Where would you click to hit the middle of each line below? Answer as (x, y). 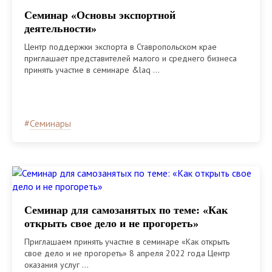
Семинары (50, 123)
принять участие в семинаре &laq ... (92, 70)
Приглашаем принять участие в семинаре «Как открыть (127, 241)
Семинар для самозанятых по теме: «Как (126, 210)
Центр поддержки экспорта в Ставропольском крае (121, 46)
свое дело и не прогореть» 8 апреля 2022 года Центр (127, 253)
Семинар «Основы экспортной (100, 15)
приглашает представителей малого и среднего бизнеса (131, 58)
